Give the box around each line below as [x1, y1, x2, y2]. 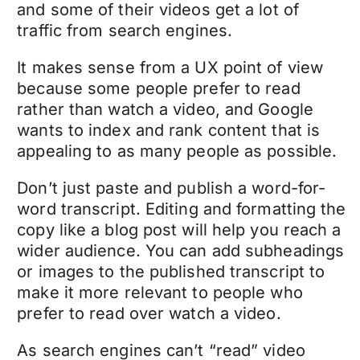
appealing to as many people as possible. [17, 141, 337, 161]
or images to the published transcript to [17, 261, 325, 281]
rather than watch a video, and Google [17, 99, 313, 119]
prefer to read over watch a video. [17, 303, 281, 323]
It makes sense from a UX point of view [17, 57, 324, 77]
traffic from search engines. [17, 20, 233, 40]
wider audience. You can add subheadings [17, 240, 345, 260]
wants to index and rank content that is [17, 120, 321, 140]
